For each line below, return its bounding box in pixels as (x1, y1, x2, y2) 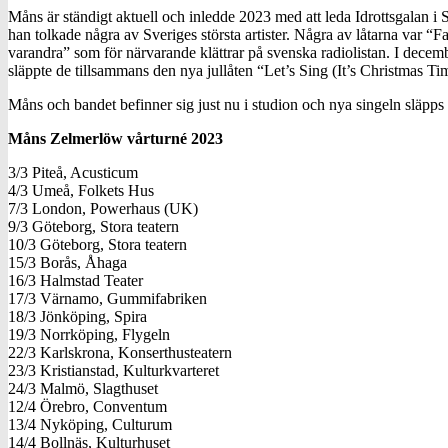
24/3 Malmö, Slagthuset (8, 379, 158, 397)
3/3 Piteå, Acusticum (8, 163, 138, 181)
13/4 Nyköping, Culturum (8, 415, 172, 433)
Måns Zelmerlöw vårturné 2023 (8, 129, 223, 147)
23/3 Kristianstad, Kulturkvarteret (8, 361, 219, 379)
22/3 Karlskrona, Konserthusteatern (8, 343, 232, 361)
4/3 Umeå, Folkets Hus (8, 181, 154, 199)
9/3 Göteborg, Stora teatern (8, 217, 179, 235)
